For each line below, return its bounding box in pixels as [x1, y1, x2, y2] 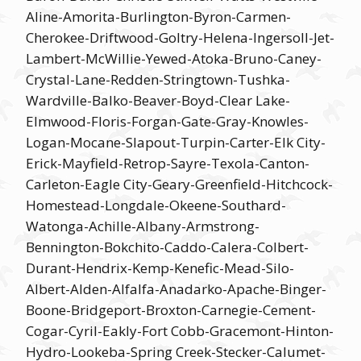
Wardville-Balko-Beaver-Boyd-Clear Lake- [26, 91, 290, 110]
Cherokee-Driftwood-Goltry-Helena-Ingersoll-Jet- [26, 28, 334, 47]
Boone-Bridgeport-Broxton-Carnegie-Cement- [26, 301, 316, 319]
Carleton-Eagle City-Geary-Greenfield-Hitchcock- [26, 175, 333, 193]
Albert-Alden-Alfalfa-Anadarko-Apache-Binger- [26, 280, 326, 298]
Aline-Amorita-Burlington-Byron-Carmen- [26, 7, 291, 26]
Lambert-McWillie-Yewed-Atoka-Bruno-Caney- [26, 49, 322, 68]
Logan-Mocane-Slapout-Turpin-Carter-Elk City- [26, 133, 326, 151]
